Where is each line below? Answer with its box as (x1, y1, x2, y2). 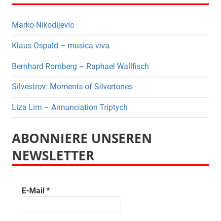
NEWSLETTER (12, 147, 94, 165)
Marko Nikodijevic (12, 20, 74, 30)
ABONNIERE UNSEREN (12, 130, 152, 147)
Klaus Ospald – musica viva (12, 40, 110, 50)
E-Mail (22, 185, 46, 195)
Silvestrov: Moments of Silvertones (12, 82, 133, 92)
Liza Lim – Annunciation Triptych (12, 103, 128, 112)
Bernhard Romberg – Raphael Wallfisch (12, 61, 149, 71)
